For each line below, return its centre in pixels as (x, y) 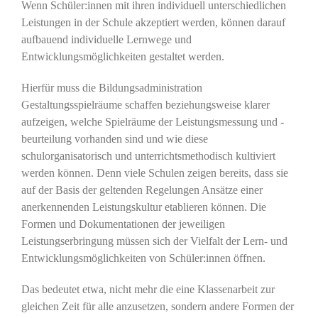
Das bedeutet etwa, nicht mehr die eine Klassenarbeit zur (148, 290)
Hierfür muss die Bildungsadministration (111, 88)
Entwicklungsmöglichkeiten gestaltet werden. (122, 57)
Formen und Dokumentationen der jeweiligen (123, 224)
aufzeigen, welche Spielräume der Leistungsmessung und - (152, 122)
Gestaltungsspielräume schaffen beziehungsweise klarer (145, 105)
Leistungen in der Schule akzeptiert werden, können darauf (153, 23)
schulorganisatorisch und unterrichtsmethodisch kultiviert (148, 156)
